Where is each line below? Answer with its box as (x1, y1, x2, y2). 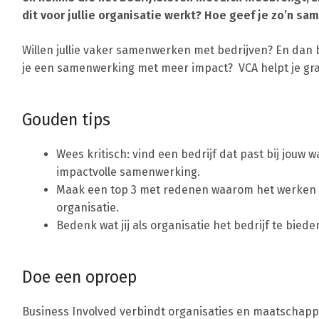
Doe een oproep (22, 267, 137, 288)
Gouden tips (22, 110, 110, 130)
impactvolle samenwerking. (56, 165, 200, 179)
